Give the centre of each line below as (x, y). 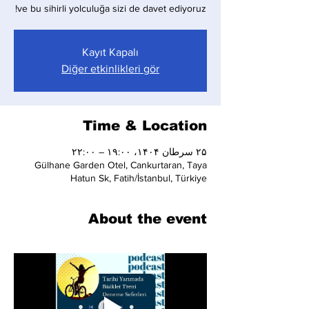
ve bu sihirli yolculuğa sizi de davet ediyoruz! (111, 8)
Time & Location (145, 126)
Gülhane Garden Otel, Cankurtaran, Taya (121, 165)
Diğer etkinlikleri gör (110, 69)
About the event (148, 219)
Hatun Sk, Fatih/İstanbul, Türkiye (139, 178)
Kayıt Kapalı (110, 52)
